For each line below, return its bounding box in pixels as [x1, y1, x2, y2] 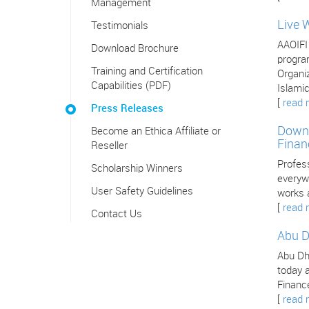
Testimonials [91, 21, 148, 32]
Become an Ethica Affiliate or [91, 126, 221, 137]
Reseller [91, 141, 128, 152]
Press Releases [91, 103, 163, 114]
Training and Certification [91, 66, 203, 77]
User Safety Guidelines [91, 186, 193, 197]
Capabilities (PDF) [91, 81, 171, 92]
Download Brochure [91, 43, 179, 54]
